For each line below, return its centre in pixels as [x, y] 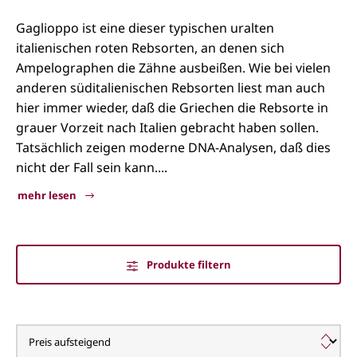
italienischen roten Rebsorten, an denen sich [150, 48]
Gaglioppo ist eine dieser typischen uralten [145, 28]
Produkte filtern [188, 265]
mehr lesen [48, 195]
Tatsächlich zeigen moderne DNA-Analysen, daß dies [173, 147]
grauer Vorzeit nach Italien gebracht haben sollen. [167, 127]
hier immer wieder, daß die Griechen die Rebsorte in [172, 108]
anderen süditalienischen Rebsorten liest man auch [171, 88]
